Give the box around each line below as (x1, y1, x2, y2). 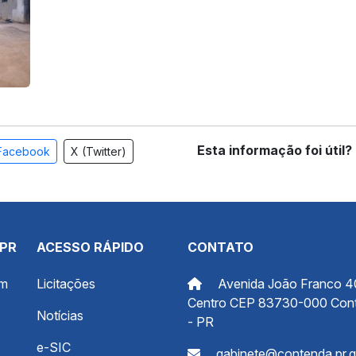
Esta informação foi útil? (197, 142, 352, 159)
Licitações (37, 276, 95, 292)
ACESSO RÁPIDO (37, 239, 144, 256)
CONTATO (188, 239, 253, 256)
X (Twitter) (71, 145, 126, 159)
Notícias (37, 308, 83, 324)
